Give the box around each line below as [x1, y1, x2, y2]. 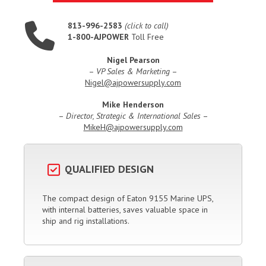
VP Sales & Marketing [96, 66, 170, 77]
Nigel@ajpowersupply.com [85, 77, 181, 88]
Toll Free [129, 31, 164, 43]
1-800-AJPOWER [68, 31, 129, 43]
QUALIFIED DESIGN [65, 162, 154, 176]
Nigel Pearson [106, 55, 160, 66]
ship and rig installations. [42, 216, 129, 227]
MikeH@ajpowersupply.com [83, 122, 183, 133]
